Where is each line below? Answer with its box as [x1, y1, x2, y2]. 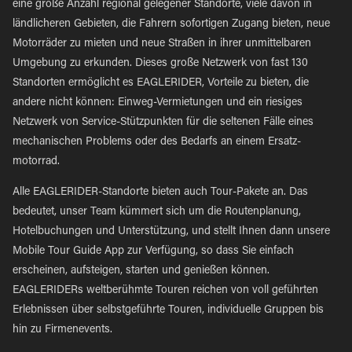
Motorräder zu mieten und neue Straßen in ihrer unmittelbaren [13, 38, 311, 49]
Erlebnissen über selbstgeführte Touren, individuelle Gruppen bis [13, 305, 324, 316]
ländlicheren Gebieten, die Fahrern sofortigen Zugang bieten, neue [13, 19, 330, 30]
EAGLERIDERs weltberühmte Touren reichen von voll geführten [13, 285, 318, 296]
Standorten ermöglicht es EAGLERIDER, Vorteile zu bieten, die [13, 78, 309, 89]
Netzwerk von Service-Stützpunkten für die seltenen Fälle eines [13, 117, 313, 128]
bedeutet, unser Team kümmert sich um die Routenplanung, [13, 207, 301, 218]
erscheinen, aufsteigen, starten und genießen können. [13, 266, 269, 277]
